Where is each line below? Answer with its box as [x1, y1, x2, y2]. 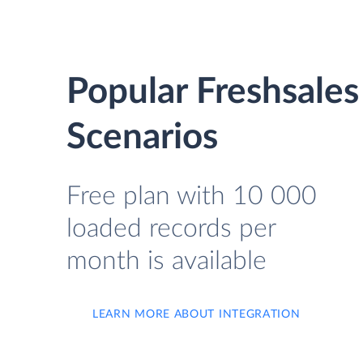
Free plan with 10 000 [66, 183, 317, 209]
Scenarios [66, 120, 218, 156]
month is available [66, 248, 267, 274]
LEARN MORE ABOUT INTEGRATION [92, 309, 301, 320]
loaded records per [66, 216, 275, 241]
